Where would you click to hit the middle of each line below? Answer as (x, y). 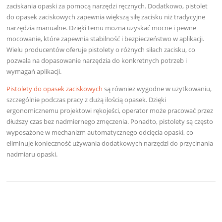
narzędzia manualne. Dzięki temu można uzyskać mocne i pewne (102, 28)
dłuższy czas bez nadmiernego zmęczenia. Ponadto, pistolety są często (110, 122)
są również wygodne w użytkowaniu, (157, 89)
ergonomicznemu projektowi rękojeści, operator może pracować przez (110, 111)
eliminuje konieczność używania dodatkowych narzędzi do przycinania (110, 143)
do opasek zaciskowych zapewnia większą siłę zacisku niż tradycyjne (106, 17)
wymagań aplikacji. (34, 72)
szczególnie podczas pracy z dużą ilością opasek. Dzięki (86, 100)
